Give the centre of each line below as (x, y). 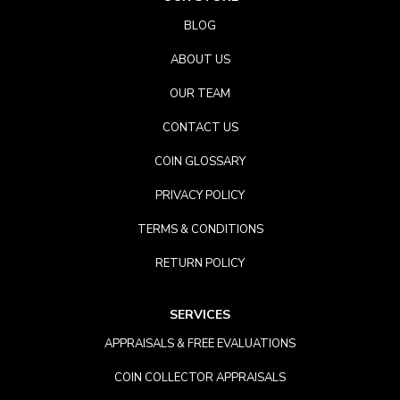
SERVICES (200, 315)
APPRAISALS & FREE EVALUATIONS (200, 344)
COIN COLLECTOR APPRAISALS (200, 378)
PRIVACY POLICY (200, 196)
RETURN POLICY (200, 264)
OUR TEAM (200, 94)
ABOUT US (200, 60)
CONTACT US (200, 128)
